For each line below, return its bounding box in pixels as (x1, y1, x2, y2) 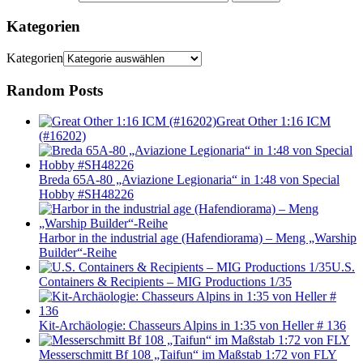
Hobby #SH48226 (39, 187, 134, 202)
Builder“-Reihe (39, 246, 117, 260)
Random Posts (6, 81, 103, 99)
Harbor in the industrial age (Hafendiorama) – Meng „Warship (39, 231, 357, 246)
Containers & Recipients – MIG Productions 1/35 (39, 275, 292, 289)
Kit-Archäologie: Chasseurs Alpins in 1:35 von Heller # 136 (39, 318, 346, 333)
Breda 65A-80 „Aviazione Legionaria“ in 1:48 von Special (39, 173, 340, 187)
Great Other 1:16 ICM (216, 114, 331, 129)
